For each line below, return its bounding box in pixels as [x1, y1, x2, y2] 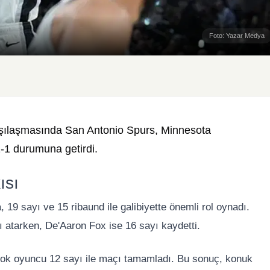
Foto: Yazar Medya [209, 32, 265, 40]
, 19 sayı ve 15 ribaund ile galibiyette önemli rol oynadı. [1, 201, 250, 213]
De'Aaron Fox [45, 220, 106, 232]
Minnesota [161, 124, 211, 137]
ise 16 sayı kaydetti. [106, 220, 200, 232]
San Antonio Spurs [65, 124, 155, 137]
